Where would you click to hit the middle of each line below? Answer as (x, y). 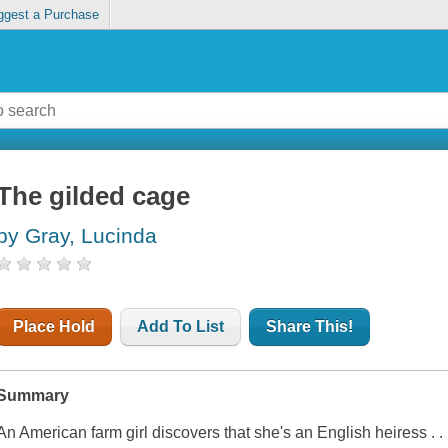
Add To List (181, 327)
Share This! (310, 327)
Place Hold (54, 327)
